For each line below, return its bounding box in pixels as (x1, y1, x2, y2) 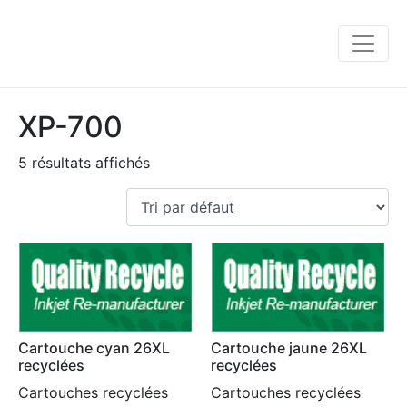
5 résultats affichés (18, 154, 150, 172)
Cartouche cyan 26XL (18, 339, 170, 358)
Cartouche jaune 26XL (211, 339, 368, 358)
